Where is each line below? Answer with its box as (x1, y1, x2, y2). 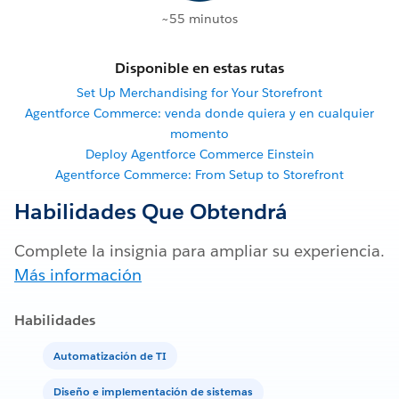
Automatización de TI (53, 347, 167, 363)
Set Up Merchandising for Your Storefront (77, 85, 322, 102)
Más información (14, 265, 142, 286)
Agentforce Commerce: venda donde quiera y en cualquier (25, 105, 374, 122)
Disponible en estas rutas (115, 59, 284, 78)
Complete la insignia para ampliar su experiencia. (14, 240, 385, 262)
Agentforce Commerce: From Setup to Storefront (55, 167, 344, 183)
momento (170, 126, 229, 142)
